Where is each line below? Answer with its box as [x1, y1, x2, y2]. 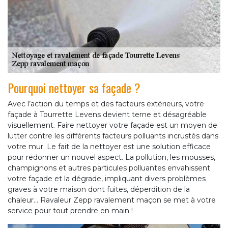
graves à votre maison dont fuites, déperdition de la [8, 184, 190, 194]
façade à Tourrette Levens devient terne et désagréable [8, 109, 207, 119]
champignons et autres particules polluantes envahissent [8, 163, 210, 173]
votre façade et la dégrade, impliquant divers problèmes [8, 174, 206, 183]
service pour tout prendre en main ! [8, 206, 133, 215]
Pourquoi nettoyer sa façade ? [8, 78, 140, 97]
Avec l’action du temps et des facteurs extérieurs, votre [8, 99, 204, 108]
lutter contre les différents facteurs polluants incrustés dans [8, 131, 218, 140]
